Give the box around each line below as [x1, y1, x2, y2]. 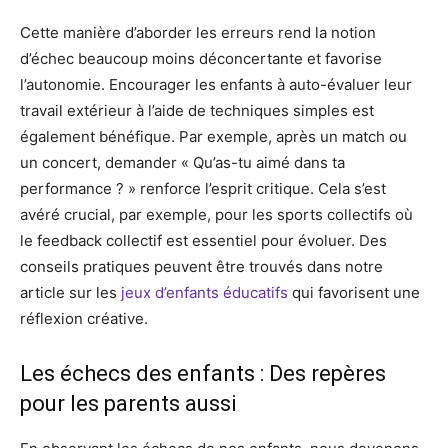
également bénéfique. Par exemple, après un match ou [20, 127, 407, 146]
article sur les [20, 283, 121, 302]
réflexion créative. [20, 309, 148, 328]
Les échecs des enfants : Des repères [20, 361, 386, 386]
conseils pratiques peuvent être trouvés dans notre [20, 257, 383, 276]
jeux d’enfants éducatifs [121, 283, 288, 302]
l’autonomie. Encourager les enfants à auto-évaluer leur [20, 75, 412, 94]
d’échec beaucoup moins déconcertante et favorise [20, 49, 382, 68]
